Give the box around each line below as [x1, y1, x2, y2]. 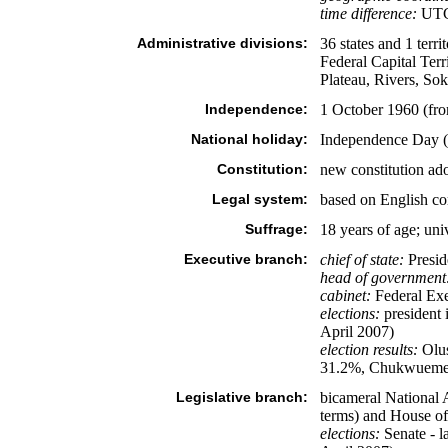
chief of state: [319, 251, 404, 268]
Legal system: [211, 191, 308, 207]
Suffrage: [244, 221, 308, 237]
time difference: [319, 5, 417, 22]
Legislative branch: [175, 389, 308, 405]
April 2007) [319, 323, 394, 340]
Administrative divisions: [136, 35, 308, 51]
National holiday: [190, 131, 308, 147]
